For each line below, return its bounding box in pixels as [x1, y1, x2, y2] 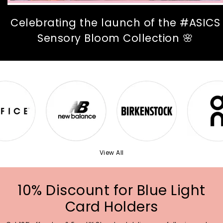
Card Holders [65, 197, 158, 217]
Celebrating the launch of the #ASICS [10, 15, 220, 30]
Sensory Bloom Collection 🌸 [37, 30, 193, 45]
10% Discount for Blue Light [17, 180, 206, 200]
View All [99, 148, 124, 157]
